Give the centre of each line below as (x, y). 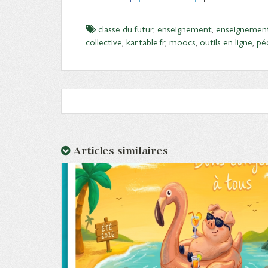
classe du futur (126, 28)
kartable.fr (146, 42)
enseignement (185, 28)
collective (104, 42)
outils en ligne (226, 42)
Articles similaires (119, 150)
